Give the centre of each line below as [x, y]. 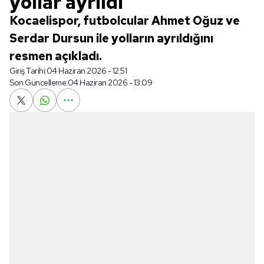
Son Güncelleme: [39, 82]
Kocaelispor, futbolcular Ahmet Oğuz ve [125, 21]
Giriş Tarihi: [28, 71]
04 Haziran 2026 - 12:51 [86, 71]
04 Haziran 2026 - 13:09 [110, 82]
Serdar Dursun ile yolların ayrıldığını [111, 38]
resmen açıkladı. [56, 56]
